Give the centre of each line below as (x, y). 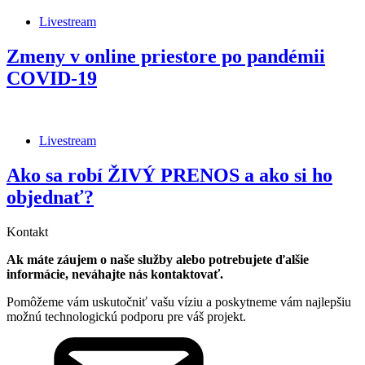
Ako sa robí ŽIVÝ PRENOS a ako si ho (169, 175)
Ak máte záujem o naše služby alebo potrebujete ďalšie (158, 259)
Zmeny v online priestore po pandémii (166, 57)
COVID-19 (52, 79)
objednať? (50, 197)
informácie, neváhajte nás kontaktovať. (115, 274)
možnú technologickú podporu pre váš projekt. (126, 316)
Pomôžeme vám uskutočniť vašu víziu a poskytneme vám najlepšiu (179, 301)
